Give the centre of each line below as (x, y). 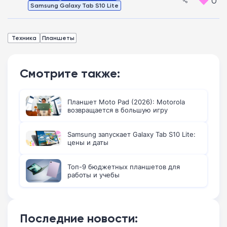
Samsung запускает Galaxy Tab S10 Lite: (131, 135)
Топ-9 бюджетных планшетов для (124, 167)
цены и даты (88, 143)
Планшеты (58, 38)
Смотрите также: (70, 73)
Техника (24, 38)
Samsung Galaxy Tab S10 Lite (74, 6)
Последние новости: (79, 218)
